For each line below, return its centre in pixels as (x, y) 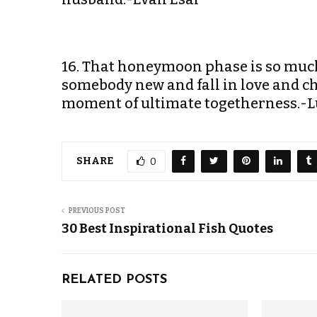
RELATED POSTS (114, 280)
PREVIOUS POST (97, 211)
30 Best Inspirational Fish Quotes (167, 229)
